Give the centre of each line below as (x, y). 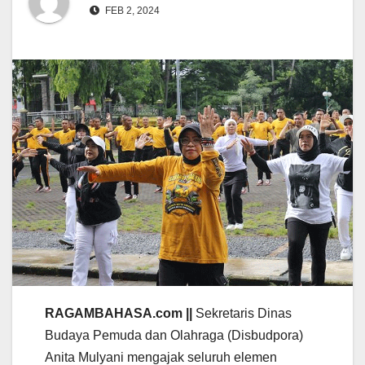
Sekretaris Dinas (242, 313)
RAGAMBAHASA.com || (119, 313)
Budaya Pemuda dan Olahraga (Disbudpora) (174, 335)
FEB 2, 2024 (131, 10)
